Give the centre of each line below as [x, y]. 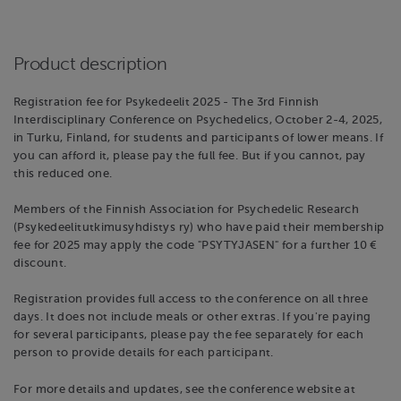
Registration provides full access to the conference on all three [191, 299]
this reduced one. [63, 174]
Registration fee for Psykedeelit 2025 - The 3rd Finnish [166, 102]
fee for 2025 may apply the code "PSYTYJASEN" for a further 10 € [196, 246]
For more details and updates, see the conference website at [185, 389]
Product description [90, 64]
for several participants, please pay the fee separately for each [189, 335]
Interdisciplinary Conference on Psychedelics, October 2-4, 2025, [198, 120]
